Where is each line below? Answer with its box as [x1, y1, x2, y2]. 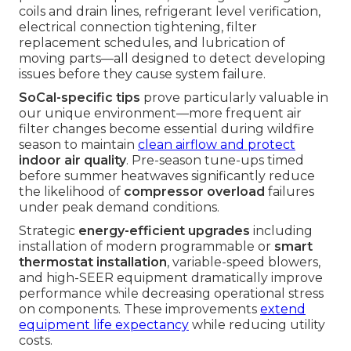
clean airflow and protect [138, 137, 295, 153]
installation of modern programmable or [19, 239, 274, 255]
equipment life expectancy [19, 317, 189, 333]
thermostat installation [19, 255, 167, 270]
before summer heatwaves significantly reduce [19, 168, 315, 184]
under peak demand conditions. [19, 200, 219, 215]
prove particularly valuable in [140, 90, 328, 106]
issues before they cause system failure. [19, 67, 266, 82]
